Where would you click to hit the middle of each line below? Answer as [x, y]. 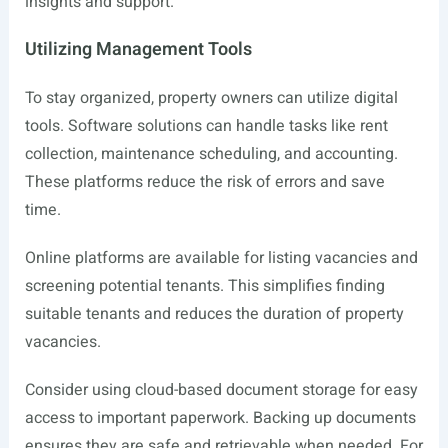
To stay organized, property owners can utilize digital [211, 98]
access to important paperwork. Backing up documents [220, 418]
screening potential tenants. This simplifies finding [204, 286]
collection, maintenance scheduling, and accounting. [211, 154]
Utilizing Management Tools [138, 49]
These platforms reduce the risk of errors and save [204, 182]
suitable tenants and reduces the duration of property [214, 314]
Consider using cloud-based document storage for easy [221, 390]
